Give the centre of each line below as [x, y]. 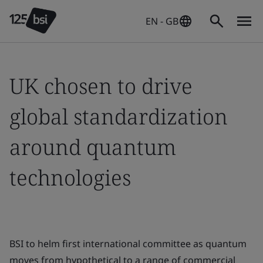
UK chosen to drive [101, 86]
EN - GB [162, 21]
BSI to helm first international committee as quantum [128, 244]
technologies [70, 178]
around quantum [93, 147]
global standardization [119, 117]
